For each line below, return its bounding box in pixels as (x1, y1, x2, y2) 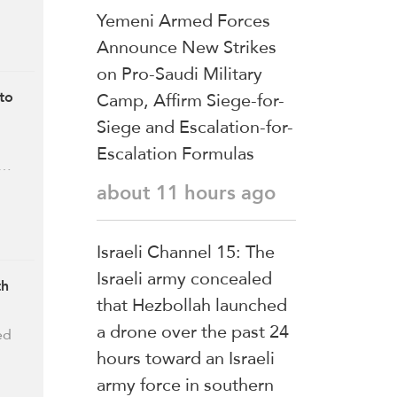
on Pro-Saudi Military (97, 57, 262, 91)
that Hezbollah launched (97, 288, 287, 323)
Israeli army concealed (97, 261, 272, 296)
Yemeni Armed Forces (97, 4, 270, 38)
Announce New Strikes (97, 30, 276, 65)
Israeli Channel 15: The (97, 235, 275, 269)
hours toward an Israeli (97, 341, 275, 376)
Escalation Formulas (97, 136, 254, 171)
